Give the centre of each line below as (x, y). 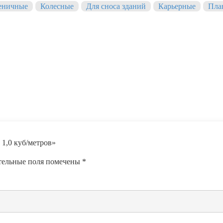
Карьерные (177, 6)
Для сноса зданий (116, 6)
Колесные (57, 6)
